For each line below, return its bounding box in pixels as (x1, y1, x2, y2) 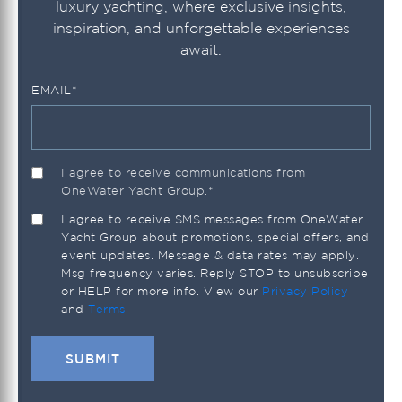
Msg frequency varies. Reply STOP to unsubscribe (61, 266, 369, 280)
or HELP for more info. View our (61, 284, 262, 298)
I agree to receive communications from (61, 165, 305, 179)
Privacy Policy (262, 284, 348, 298)
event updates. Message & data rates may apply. (61, 248, 359, 262)
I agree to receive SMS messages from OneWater (61, 212, 363, 226)
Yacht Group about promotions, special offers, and (61, 230, 370, 244)
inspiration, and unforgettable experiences (52, 19, 350, 36)
